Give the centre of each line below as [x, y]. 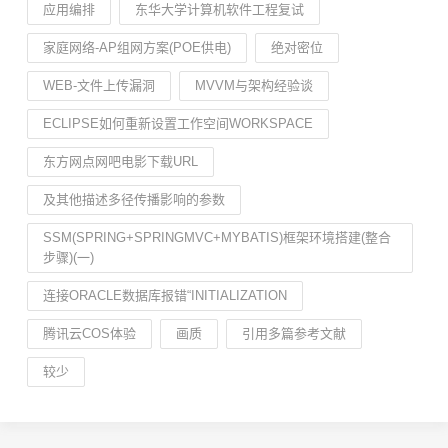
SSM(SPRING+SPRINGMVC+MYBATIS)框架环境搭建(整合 [217, 237]
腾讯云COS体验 [89, 333]
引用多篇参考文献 [294, 333]
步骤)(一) [68, 257]
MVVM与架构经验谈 [254, 85]
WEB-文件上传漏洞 [99, 85]
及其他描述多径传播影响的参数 [134, 199]
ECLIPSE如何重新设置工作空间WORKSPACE [178, 123]
